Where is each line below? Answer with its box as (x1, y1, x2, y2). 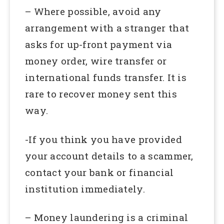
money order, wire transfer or (25, 54, 167, 67)
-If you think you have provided (25, 132, 182, 145)
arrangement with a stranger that (25, 21, 189, 34)
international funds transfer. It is (25, 70, 186, 83)
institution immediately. (25, 182, 145, 195)
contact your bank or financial (25, 165, 174, 178)
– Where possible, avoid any (25, 4, 161, 17)
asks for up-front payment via (25, 37, 172, 50)
